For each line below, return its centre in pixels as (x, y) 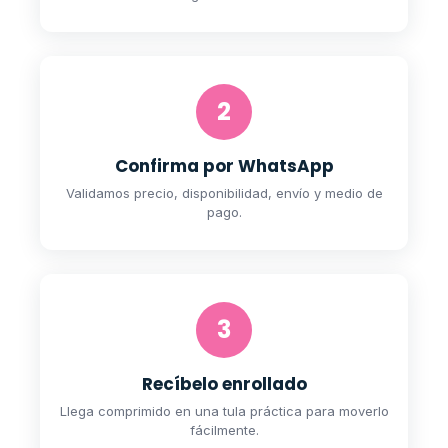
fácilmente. (224, 429)
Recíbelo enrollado (224, 383)
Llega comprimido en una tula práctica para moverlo (224, 410)
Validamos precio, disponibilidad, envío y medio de (224, 192)
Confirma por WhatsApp (224, 165)
